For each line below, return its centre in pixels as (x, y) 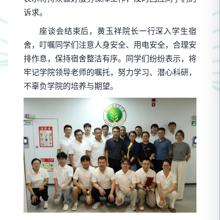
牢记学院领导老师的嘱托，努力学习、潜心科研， (110, 72)
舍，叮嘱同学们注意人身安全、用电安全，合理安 (110, 44)
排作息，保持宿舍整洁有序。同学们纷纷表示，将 (110, 58)
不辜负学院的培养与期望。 (71, 86)
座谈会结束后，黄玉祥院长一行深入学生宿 (118, 31)
